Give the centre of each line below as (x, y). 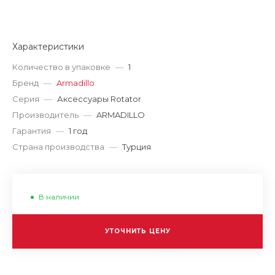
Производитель (45, 115)
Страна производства (58, 147)
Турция (137, 147)
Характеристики (48, 47)
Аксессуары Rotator (99, 99)
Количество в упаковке (61, 67)
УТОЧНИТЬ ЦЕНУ (137, 231)
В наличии (59, 197)
